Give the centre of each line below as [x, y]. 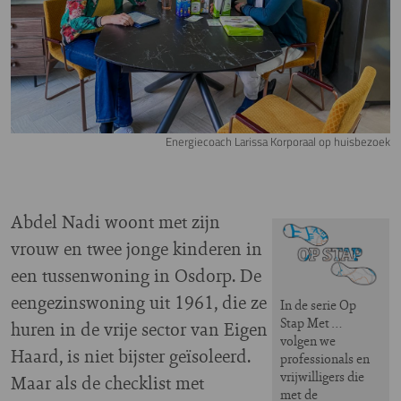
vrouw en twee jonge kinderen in [137, 248]
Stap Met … [311, 323]
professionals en [325, 359]
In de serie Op [318, 305]
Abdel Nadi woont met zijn [115, 221]
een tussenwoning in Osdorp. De [136, 275]
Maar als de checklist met [107, 382]
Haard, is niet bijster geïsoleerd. [131, 355]
